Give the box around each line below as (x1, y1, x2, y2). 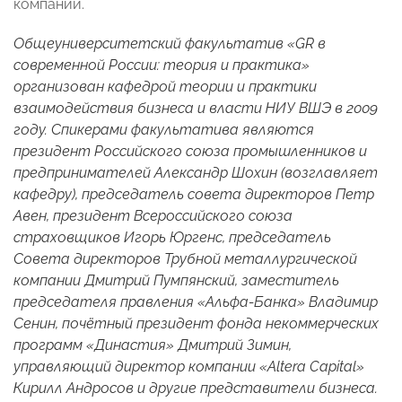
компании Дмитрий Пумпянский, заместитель (13, 272, 339, 290)
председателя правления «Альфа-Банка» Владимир (13, 293, 378, 311)
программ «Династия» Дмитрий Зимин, (13, 336, 292, 354)
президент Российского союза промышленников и (13, 143, 367, 161)
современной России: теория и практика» (13, 57, 310, 74)
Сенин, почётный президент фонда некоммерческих (13, 315, 379, 333)
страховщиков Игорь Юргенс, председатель (13, 229, 331, 247)
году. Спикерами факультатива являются (13, 121, 314, 139)
